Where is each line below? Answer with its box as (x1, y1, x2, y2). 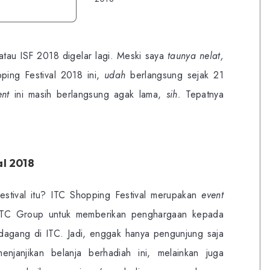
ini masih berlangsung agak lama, (14, 87, 166, 101)
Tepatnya (181, 87, 224, 101)
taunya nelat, (167, 49, 224, 63)
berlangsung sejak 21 (130, 68, 224, 82)
